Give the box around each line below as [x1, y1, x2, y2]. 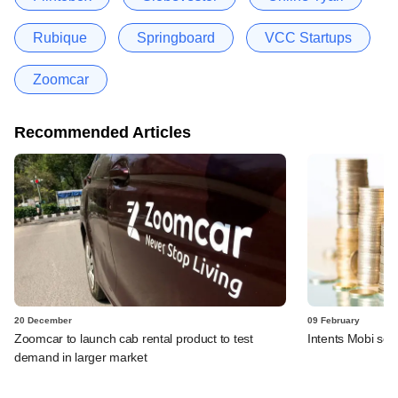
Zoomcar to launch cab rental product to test [14, 330, 253, 346]
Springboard [137, 29, 215, 45]
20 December [14, 314, 72, 325]
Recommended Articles [14, 123, 191, 141]
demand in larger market [14, 349, 147, 364]
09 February [307, 314, 360, 325]
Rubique [33, 29, 87, 45]
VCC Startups [265, 29, 352, 45]
